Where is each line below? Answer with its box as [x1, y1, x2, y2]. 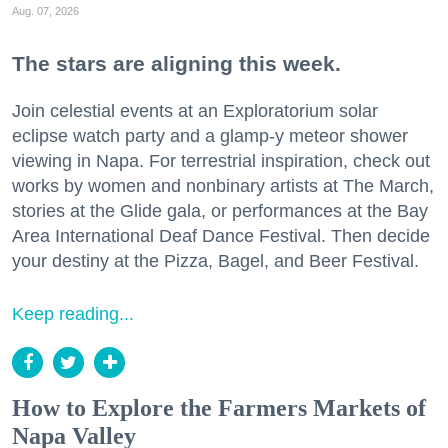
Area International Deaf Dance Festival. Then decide [12, 226, 430, 247]
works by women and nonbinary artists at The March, [12, 176, 434, 197]
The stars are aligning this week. [12, 52, 341, 76]
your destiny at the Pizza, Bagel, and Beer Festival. [12, 251, 419, 272]
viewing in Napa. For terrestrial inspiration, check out [12, 151, 430, 172]
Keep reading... [12, 304, 134, 325]
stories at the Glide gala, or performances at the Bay [12, 201, 428, 222]
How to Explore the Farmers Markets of [12, 395, 426, 422]
